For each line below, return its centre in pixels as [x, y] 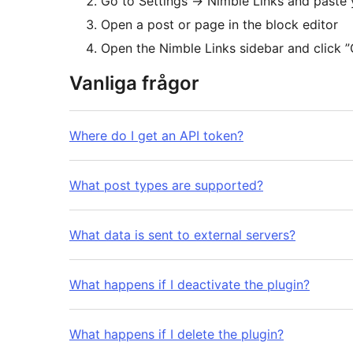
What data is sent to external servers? [182, 235]
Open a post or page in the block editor [219, 25]
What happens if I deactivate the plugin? [190, 285]
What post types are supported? [166, 186]
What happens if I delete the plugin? [176, 334]
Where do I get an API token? [156, 136]
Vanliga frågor [134, 84]
